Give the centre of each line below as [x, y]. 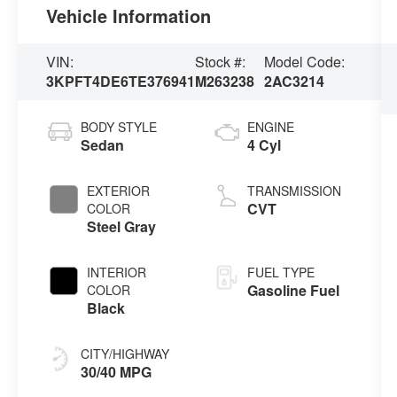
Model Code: [305, 61]
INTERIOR [117, 272]
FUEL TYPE [280, 272]
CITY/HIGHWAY [125, 353]
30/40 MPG [117, 371]
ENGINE [270, 126]
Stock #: [221, 61]
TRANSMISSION [294, 190]
